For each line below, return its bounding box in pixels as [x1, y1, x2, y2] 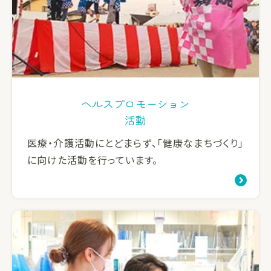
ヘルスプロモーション [81, 96, 190, 112]
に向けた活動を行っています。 [27, 152, 158, 168]
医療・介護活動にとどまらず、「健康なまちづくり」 [27, 135, 244, 151]
